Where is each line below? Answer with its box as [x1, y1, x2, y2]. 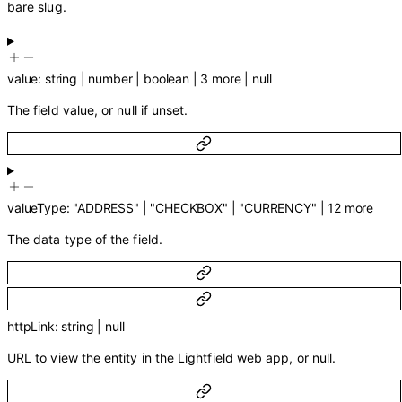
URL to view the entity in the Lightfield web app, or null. [7, 349, 336, 365]
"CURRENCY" [239, 200, 317, 216]
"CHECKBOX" [150, 200, 228, 216]
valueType [7, 200, 66, 216]
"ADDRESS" [73, 200, 139, 216]
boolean [144, 70, 189, 86]
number [88, 70, 133, 86]
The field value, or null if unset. [7, 101, 188, 118]
